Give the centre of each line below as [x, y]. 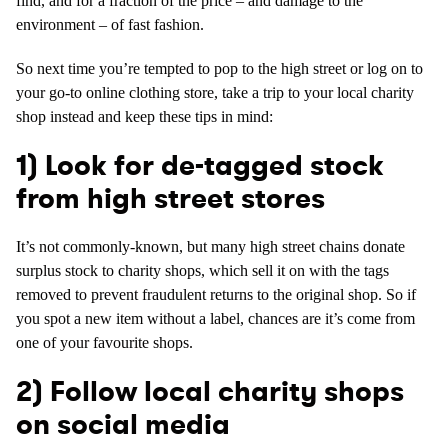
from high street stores [170, 198]
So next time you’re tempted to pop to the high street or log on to [219, 68]
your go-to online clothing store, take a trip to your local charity [215, 92]
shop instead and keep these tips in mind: [144, 116]
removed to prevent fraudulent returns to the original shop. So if [216, 294]
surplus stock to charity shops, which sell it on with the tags [202, 270]
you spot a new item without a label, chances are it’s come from [215, 318]
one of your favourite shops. [104, 342]
